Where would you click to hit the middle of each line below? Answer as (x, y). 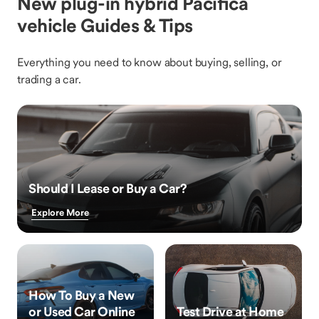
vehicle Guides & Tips (105, 25)
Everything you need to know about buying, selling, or (150, 62)
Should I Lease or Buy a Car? (108, 188)
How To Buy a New (81, 295)
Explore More (60, 213)
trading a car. (49, 79)
